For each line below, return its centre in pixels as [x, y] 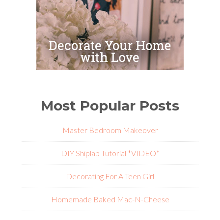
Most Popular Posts [110, 106]
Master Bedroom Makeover [110, 130]
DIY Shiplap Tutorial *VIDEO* [110, 153]
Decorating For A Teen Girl [110, 176]
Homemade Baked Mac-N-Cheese [110, 199]
